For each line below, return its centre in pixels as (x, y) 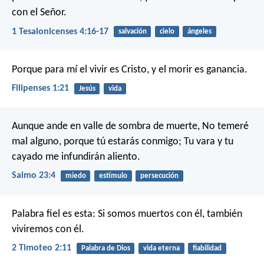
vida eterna (161, 248)
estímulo (113, 176)
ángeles (199, 32)
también (223, 214)
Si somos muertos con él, (150, 214)
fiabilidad (207, 248)
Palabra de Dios (105, 248)
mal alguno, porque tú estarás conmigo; (97, 142)
